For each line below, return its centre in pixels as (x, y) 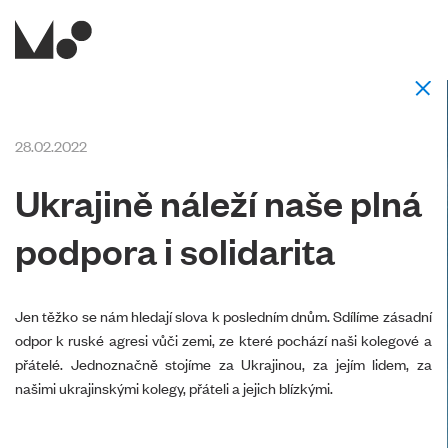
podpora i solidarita (175, 249)
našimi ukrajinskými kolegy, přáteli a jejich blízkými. (174, 387)
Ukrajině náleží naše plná (218, 201)
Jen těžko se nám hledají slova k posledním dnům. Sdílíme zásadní (223, 315)
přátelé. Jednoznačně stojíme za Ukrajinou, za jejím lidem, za (223, 363)
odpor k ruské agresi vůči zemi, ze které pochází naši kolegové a (223, 339)
